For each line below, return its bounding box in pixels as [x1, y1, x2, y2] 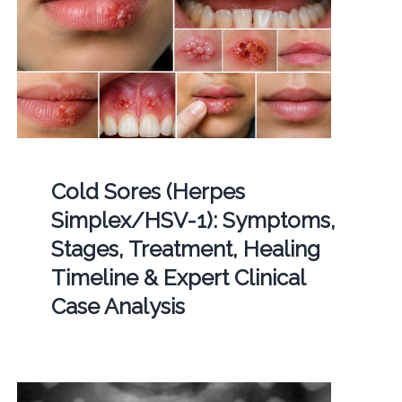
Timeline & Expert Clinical [50, 264, 305, 291]
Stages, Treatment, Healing [50, 235, 320, 262]
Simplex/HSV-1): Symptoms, [50, 206, 336, 233]
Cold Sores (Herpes [50, 178, 245, 205]
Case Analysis [50, 293, 185, 319]
